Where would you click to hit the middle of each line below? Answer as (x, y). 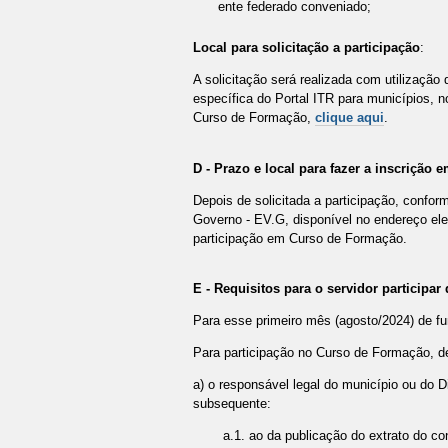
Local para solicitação (262, 48)
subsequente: (231, 403)
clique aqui (349, 118)
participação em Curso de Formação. (299, 238)
